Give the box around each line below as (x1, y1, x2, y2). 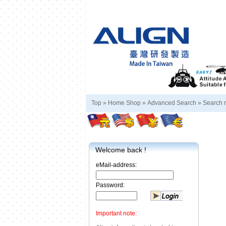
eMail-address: (96, 161, 137, 168)
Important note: (96, 210, 137, 217)
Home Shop (108, 99, 141, 106)
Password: (96, 182, 125, 189)
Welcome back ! (95, 146, 146, 154)
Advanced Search (147, 99, 196, 106)
